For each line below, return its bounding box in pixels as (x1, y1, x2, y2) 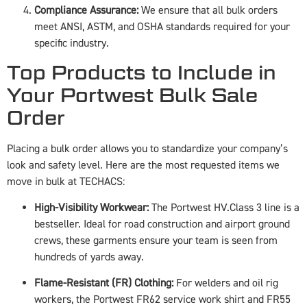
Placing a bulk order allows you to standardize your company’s (7, 141, 288, 156)
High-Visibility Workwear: (34, 201, 149, 215)
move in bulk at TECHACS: (7, 174, 125, 188)
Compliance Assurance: (34, 3, 138, 18)
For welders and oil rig (173, 276, 278, 291)
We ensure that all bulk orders (138, 3, 278, 18)
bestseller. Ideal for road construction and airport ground (34, 217, 290, 232)
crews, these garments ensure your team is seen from (34, 234, 278, 248)
